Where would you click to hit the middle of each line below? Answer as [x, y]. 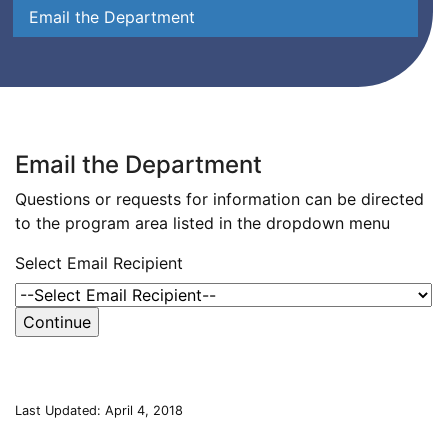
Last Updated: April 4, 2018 [99, 411]
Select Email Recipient [99, 263]
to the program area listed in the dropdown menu [202, 223]
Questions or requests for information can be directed [219, 199]
